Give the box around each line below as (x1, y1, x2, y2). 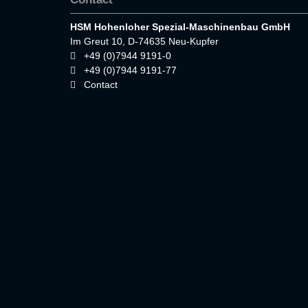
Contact (84, 78, 118, 90)
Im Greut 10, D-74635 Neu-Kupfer (70, 35, 219, 47)
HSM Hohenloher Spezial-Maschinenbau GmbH (70, 21, 290, 32)
